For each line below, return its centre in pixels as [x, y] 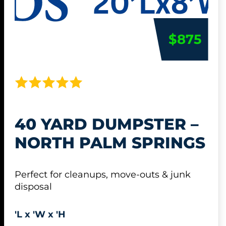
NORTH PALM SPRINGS [110, 143]
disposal [33, 186]
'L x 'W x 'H [40, 215]
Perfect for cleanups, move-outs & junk [102, 174]
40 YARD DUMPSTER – [106, 124]
